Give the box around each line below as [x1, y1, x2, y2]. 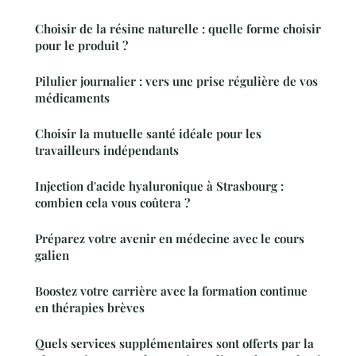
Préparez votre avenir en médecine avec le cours [35, 230, 304, 246]
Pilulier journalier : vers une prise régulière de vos [35, 72, 318, 89]
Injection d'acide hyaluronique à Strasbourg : [35, 177, 284, 194]
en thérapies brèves [35, 299, 145, 315]
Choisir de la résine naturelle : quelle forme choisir [35, 20, 321, 37]
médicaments [35, 89, 110, 106]
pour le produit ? [35, 37, 128, 53]
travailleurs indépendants [35, 141, 179, 158]
